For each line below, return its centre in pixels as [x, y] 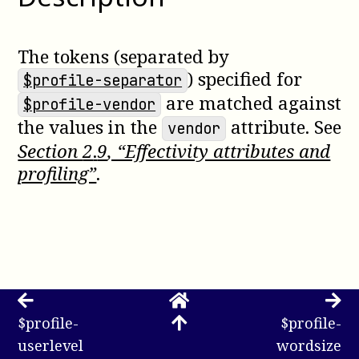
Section [50, 151]
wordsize [309, 345]
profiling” [57, 173]
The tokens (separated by [124, 56]
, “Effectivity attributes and [219, 151]
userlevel [51, 345]
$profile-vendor [90, 104]
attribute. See [283, 127]
